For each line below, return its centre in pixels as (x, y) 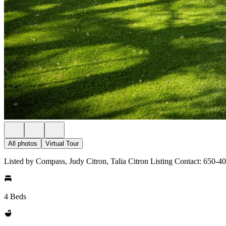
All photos (23, 144)
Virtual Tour (62, 144)
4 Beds (15, 196)
